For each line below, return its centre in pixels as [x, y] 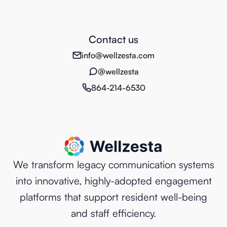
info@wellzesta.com [118, 55]
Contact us [113, 40]
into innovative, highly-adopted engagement [113, 181]
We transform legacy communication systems [113, 165]
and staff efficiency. [113, 213]
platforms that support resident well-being [113, 197]
